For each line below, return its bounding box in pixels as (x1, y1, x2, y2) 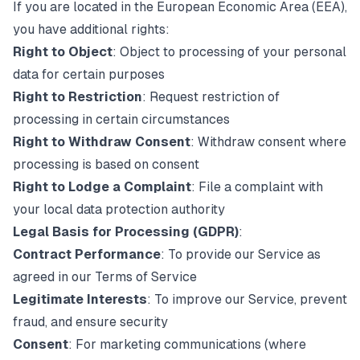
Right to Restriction (13, 89, 142, 104)
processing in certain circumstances (13, 112, 230, 127)
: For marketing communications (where (68, 337, 306, 352)
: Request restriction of (142, 89, 280, 104)
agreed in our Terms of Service (13, 269, 197, 284)
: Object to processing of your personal (112, 44, 346, 59)
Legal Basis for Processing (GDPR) (13, 224, 239, 239)
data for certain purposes (13, 67, 165, 82)
